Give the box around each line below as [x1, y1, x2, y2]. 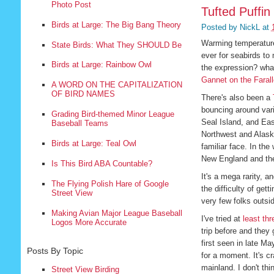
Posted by [201, 23, 240, 32]
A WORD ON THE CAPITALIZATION [51, 80, 182, 90]
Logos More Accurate [51, 217, 127, 227]
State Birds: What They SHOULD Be [51, 40, 182, 50]
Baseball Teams [51, 119, 108, 128]
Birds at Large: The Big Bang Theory [51, 20, 181, 29]
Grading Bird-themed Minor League [51, 109, 174, 119]
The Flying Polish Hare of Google [51, 179, 169, 188]
